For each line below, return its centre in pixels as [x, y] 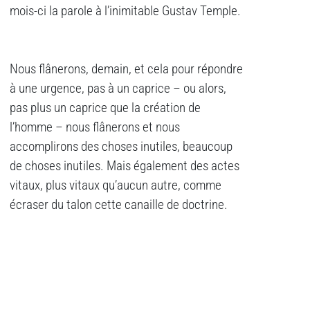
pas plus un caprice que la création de [105, 108]
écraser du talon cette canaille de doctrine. [119, 205]
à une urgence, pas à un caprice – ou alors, [118, 89]
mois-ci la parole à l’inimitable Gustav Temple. [125, 11]
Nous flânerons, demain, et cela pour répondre [126, 70]
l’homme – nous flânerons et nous [95, 128]
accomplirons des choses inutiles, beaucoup [121, 147]
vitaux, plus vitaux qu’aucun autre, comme [116, 186]
